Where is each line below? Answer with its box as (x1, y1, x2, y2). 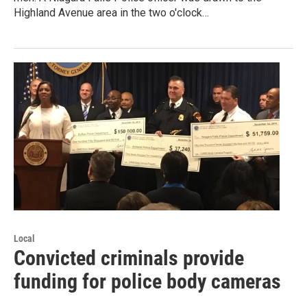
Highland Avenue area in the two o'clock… (14, 6, 209, 20)
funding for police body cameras (14, 269, 281, 294)
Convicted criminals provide (14, 246, 244, 271)
